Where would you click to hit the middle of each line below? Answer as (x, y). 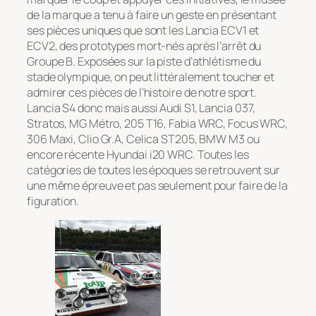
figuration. (53, 201)
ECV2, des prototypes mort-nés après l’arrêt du (144, 46)
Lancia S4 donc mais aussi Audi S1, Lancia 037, (141, 108)
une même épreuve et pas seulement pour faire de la (157, 186)
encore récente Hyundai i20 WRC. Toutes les (138, 155)
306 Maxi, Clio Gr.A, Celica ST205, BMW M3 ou (143, 139)
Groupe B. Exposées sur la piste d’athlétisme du (144, 62)
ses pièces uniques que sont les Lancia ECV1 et (143, 31)
